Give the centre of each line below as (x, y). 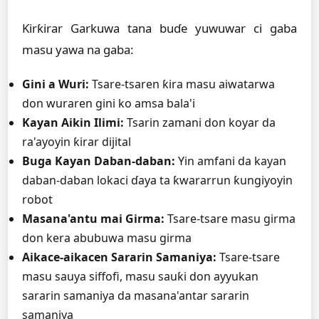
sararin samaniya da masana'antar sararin (136, 296)
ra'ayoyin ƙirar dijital (77, 142)
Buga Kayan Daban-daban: (99, 161)
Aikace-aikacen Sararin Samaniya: (119, 257)
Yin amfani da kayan (231, 161)
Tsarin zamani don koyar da (200, 122)
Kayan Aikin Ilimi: (73, 122)
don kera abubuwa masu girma (107, 238)
